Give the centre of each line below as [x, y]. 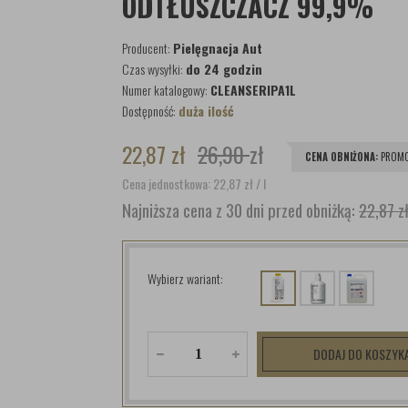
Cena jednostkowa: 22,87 [183, 184]
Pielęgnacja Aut [218, 48]
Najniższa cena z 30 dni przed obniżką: [240, 210]
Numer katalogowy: [166, 90]
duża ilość [206, 111]
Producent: [148, 48]
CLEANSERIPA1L [253, 90]
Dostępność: [150, 111]
